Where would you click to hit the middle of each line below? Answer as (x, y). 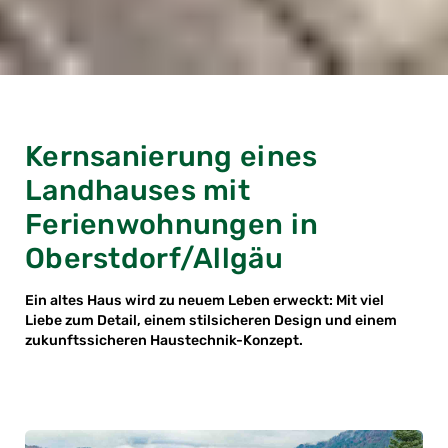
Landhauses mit (137, 190)
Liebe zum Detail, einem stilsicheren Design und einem (211, 321)
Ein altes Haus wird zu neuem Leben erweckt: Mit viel (204, 301)
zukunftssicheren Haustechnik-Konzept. (164, 341)
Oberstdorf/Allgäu (154, 258)
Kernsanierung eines (171, 156)
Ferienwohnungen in (172, 224)
